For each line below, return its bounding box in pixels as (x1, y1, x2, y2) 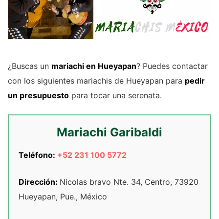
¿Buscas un (8, 61, 51, 71)
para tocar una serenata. (69, 90, 162, 101)
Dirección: (19, 177, 60, 187)
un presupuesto (8, 90, 69, 101)
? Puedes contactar (136, 61, 208, 71)
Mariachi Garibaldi (57, 125, 162, 140)
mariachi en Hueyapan (51, 61, 136, 71)
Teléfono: (19, 150, 57, 160)
